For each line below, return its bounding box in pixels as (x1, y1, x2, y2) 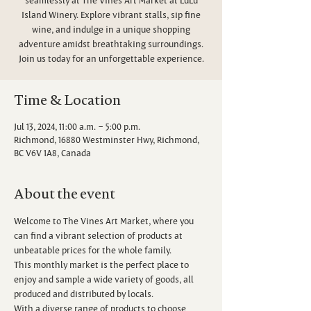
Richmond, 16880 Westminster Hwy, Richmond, (14, 133, 199, 146)
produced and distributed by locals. (14, 287, 153, 300)
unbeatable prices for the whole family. (14, 243, 171, 256)
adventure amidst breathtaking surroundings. (19, 37, 203, 50)
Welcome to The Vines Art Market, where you (14, 214, 196, 227)
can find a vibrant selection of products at (14, 228, 185, 242)
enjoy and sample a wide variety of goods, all (14, 272, 196, 285)
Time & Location (14, 91, 121, 108)
